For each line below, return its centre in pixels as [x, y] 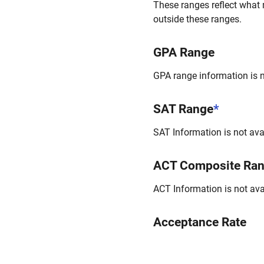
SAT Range [183, 109]
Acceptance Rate [200, 222]
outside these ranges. [197, 19]
